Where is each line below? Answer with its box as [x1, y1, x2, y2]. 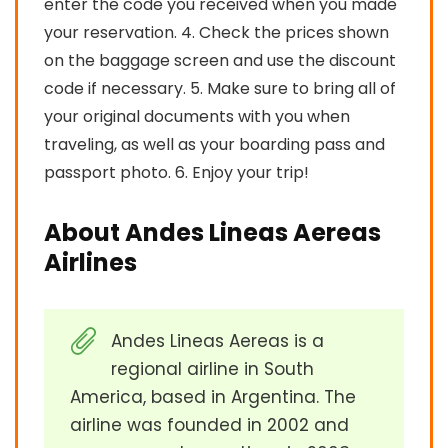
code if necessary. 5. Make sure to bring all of [44, 76, 396, 100]
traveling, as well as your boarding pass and [44, 132, 385, 156]
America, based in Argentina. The [70, 384, 356, 409]
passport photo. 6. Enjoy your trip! [44, 160, 309, 184]
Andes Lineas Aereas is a [111, 328, 324, 353]
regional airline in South [111, 356, 314, 381]
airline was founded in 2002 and [70, 412, 349, 437]
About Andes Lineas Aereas [44, 215, 381, 249]
